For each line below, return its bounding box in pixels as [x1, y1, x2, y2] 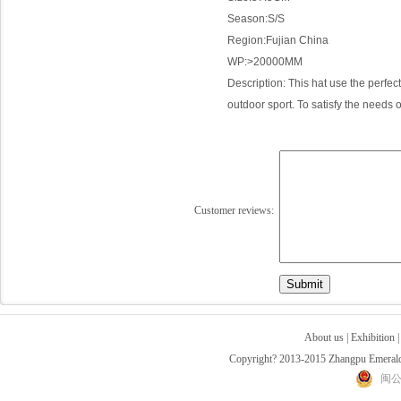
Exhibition [350, 331, 395, 344]
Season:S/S [226, 13, 285, 25]
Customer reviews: [193, 204, 274, 217]
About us [303, 331, 344, 344]
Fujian [265, 34, 296, 47]
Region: [226, 34, 266, 47]
